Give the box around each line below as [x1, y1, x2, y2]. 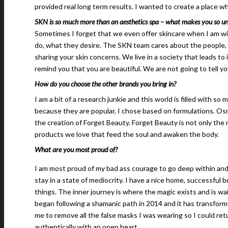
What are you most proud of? [35, 145, 118, 154]
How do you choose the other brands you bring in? [35, 79, 176, 88]
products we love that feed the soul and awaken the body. [35, 129, 219, 138]
